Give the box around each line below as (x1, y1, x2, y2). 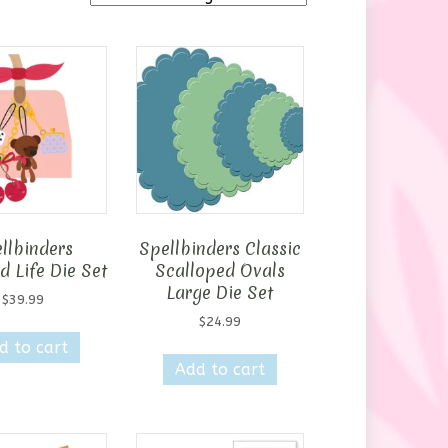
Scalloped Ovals (154, 259, 285, 283)
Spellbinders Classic (138, 237, 301, 261)
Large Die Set (166, 281, 274, 305)
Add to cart (174, 360, 265, 380)
